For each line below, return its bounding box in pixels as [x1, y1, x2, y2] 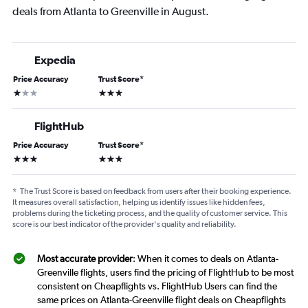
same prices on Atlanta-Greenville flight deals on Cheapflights [37, 294, 286, 306]
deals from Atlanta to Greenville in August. [12, 5, 209, 19]
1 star [12, 86, 34, 98]
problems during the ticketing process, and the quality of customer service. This [12, 208, 287, 219]
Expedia [34, 54, 76, 67]
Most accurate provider [37, 253, 133, 265]
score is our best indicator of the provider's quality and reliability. [12, 219, 236, 230]
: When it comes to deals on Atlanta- [133, 253, 278, 265]
